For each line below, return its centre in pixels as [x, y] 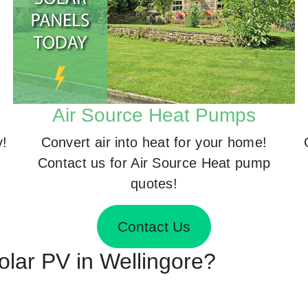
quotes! [154, 184]
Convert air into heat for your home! [154, 142]
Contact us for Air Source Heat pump [154, 163]
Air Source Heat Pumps [154, 115]
